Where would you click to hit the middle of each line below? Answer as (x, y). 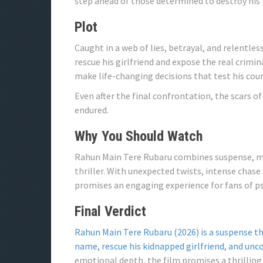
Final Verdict (110, 211)
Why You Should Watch (139, 136)
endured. (92, 110)
